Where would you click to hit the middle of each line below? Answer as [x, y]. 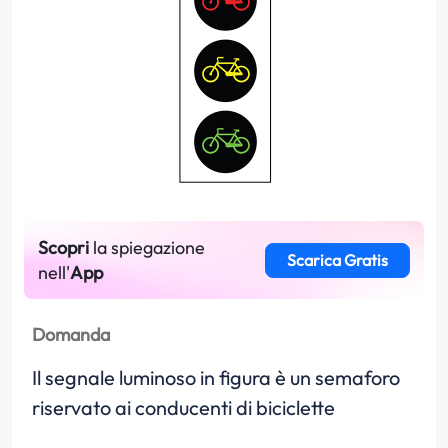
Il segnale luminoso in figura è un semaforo [216, 377]
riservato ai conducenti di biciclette [183, 407]
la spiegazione [147, 247]
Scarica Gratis [337, 260]
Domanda [71, 334]
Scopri [63, 247]
